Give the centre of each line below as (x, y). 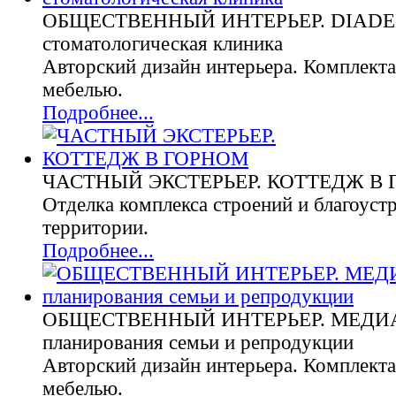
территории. (95, 228)
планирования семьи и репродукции (198, 343)
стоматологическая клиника (163, 44)
